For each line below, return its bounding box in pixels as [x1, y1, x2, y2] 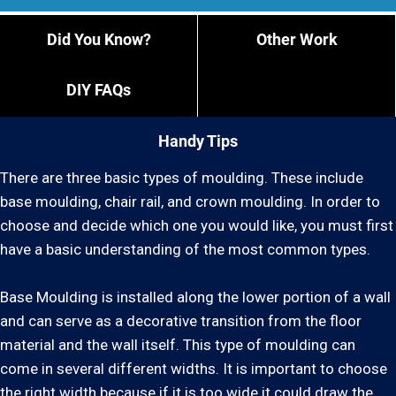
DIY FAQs [66, 80, 131, 99]
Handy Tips [158, 132, 238, 150]
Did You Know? [46, 30, 151, 49]
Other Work [255, 30, 338, 49]
